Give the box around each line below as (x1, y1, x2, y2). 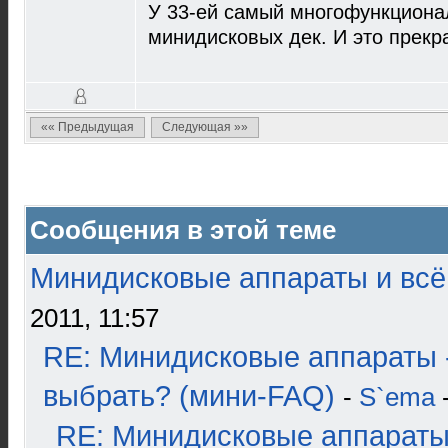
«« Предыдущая (41, 120, 134, 134)
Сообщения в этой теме (30, 215, 336, 245)
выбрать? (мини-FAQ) (43, 380, 335, 412)
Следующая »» (162, 120, 248, 134)
